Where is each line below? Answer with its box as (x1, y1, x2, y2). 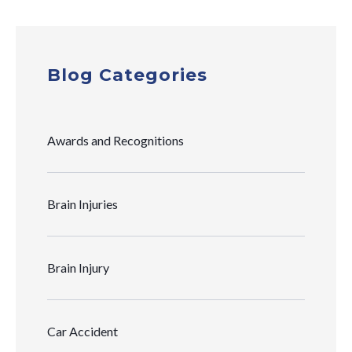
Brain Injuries (47, 196, 118, 211)
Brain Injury (47, 259, 109, 275)
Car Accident (47, 323, 118, 339)
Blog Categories (47, 64, 207, 86)
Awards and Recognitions (47, 132, 184, 148)
